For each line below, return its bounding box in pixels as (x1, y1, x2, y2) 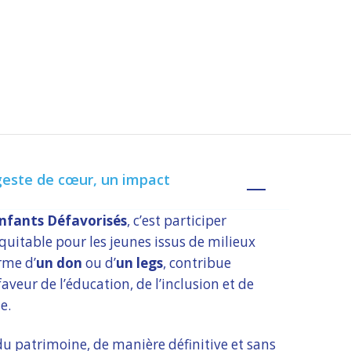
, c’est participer (126, 212, 226, 230)
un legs (115, 254, 163, 273)
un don (35, 254, 82, 273)
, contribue (162, 254, 231, 273)
